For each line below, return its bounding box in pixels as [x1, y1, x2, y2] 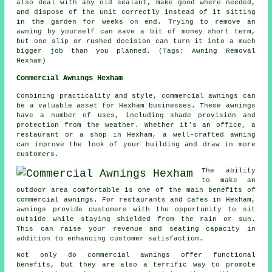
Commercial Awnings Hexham [16, 74, 123, 83]
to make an [202, 177, 256, 185]
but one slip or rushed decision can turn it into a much [16, 38, 256, 46]
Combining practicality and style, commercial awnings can [16, 92, 256, 100]
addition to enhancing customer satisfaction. [16, 235, 204, 243]
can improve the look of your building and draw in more [16, 141, 256, 149]
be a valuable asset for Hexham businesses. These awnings [16, 102, 256, 110]
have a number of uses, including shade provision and [16, 112, 256, 120]
